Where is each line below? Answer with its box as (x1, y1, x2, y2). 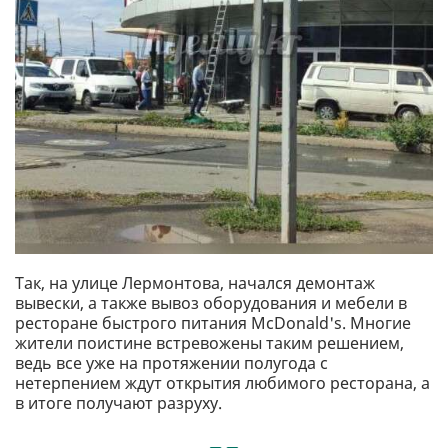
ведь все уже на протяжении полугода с (15, 352, 328, 375)
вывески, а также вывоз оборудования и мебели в (15, 292, 407, 315)
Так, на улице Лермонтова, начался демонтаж (15, 272, 375, 295)
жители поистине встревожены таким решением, (15, 332, 404, 355)
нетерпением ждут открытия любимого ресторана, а (15, 372, 430, 395)
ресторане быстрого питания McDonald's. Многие (15, 312, 411, 335)
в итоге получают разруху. (15, 392, 226, 415)
